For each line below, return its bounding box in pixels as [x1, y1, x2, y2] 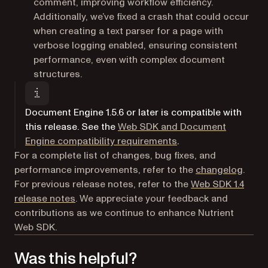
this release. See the [25, 120, 118, 133]
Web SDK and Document [118, 120, 226, 133]
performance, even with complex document [33, 53, 225, 66]
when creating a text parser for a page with [33, 24, 223, 38]
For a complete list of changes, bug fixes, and [14, 148, 216, 162]
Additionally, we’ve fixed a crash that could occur [33, 10, 249, 23]
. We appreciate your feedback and [75, 191, 228, 205]
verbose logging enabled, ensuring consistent [33, 38, 237, 52]
